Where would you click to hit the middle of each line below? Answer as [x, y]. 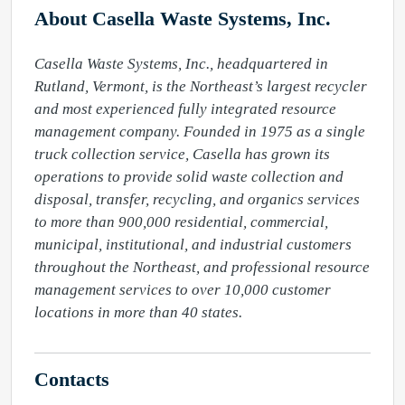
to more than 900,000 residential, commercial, [181, 222]
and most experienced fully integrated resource [185, 109]
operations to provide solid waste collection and [189, 177]
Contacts [72, 380]
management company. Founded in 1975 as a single [200, 132]
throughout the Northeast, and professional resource [202, 267]
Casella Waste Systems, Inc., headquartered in [181, 64]
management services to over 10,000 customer [183, 290]
